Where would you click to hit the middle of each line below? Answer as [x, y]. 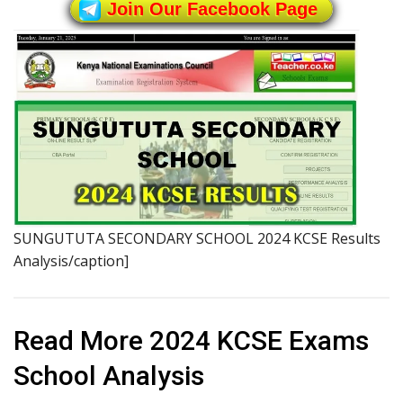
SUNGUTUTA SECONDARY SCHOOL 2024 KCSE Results [197, 239]
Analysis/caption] [71, 261]
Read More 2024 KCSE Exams [191, 341]
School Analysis [109, 376]
